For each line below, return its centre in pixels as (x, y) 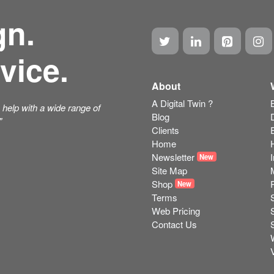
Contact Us (174, 224)
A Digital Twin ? (182, 103)
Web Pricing (176, 210)
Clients (165, 130)
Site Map (169, 170)
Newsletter (173, 157)
